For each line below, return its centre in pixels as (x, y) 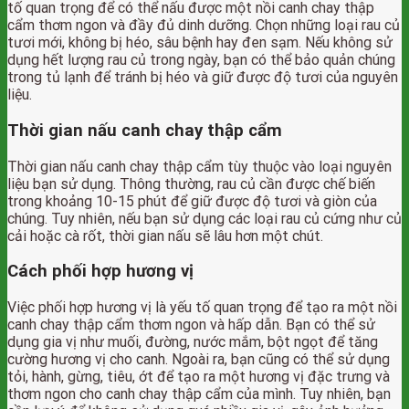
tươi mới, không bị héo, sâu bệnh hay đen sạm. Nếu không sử (200, 43)
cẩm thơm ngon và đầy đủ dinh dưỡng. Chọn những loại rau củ (204, 26)
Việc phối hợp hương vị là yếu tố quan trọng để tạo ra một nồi (202, 308)
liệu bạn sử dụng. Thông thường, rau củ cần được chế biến (191, 184)
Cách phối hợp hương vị (100, 272)
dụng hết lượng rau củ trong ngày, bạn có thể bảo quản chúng (201, 60)
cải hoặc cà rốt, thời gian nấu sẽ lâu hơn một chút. (165, 236)
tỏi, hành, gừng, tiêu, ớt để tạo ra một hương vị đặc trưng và (199, 377)
